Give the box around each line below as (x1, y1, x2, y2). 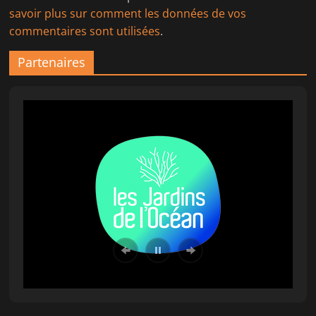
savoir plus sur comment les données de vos (9, 5, 247, 21)
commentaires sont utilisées (9, 23, 161, 39)
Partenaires (18, 53, 86, 71)
